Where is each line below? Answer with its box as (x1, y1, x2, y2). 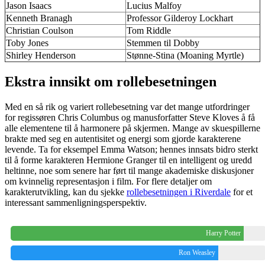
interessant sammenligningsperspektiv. (5, 197, 147, 208)
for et (231, 186, 253, 197)
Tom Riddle (127, 25, 171, 35)
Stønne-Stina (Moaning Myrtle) (127, 50, 244, 60)
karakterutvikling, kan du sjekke (5, 186, 127, 197)
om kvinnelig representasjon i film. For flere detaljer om (5, 176, 212, 186)
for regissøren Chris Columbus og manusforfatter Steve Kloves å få (5, 112, 255, 122)
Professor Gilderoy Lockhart (127, 12, 233, 23)
